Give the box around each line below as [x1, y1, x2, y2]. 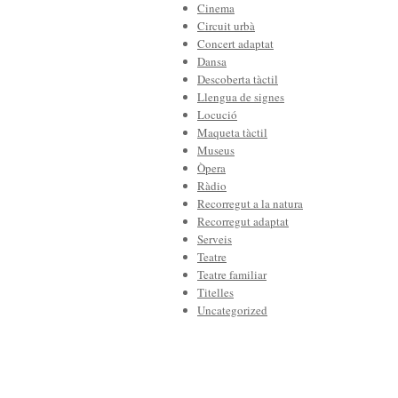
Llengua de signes [197, 89, 284, 105]
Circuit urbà [197, 18, 255, 34]
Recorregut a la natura [197, 195, 303, 211]
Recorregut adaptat [197, 213, 289, 229]
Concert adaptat [197, 36, 274, 52]
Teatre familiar [197, 267, 267, 283]
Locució [197, 107, 237, 123]
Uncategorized [197, 302, 267, 318]
